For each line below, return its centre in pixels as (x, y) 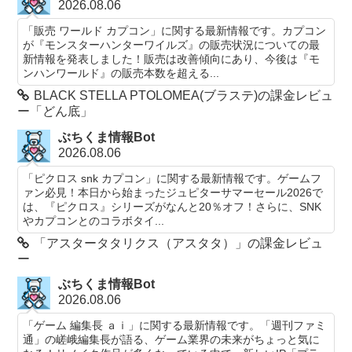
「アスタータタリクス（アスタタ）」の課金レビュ (179, 243)
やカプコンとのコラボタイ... (94, 220)
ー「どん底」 (55, 112)
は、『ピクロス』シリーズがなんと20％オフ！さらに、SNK (172, 206)
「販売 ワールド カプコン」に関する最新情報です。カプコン (175, 31)
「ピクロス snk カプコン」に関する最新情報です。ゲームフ (172, 178)
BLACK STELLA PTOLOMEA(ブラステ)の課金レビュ (184, 96)
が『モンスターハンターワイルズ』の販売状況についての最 (172, 45)
